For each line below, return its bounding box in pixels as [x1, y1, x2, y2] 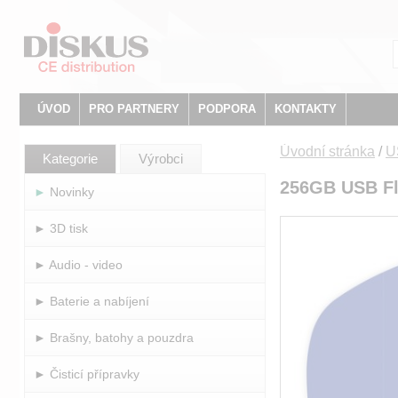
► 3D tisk [34, 221, 88, 235]
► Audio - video [34, 258, 123, 272]
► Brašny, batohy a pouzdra [34, 330, 194, 345]
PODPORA [198, 102, 256, 115]
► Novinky [46, 185, 94, 199]
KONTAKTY [275, 102, 337, 115]
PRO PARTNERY [89, 102, 179, 115]
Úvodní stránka [280, 144, 375, 159]
